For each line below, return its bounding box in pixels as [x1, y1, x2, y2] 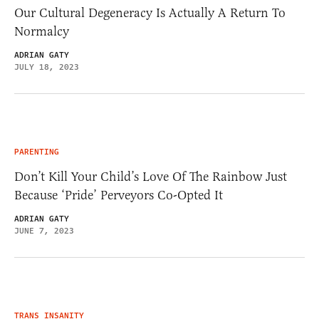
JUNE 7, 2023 [14, 224, 74, 237]
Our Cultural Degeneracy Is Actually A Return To [14, 4, 286, 21]
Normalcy [14, 23, 69, 39]
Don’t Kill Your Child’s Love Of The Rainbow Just [14, 168, 287, 184]
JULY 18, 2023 [14, 61, 79, 73]
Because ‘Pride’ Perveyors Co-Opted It [14, 187, 223, 203]
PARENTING [14, 145, 59, 158]
